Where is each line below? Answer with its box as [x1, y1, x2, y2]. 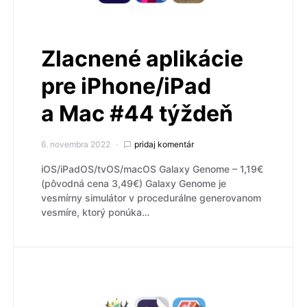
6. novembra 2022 [41, 139, 110, 150]
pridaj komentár [134, 139, 194, 150]
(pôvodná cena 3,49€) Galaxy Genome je [41, 177, 226, 190]
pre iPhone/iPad [41, 73, 211, 100]
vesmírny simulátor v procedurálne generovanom [41, 192, 261, 204]
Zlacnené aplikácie [41, 45, 243, 73]
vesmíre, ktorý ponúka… [41, 206, 149, 219]
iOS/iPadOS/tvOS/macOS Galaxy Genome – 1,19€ [41, 163, 263, 175]
